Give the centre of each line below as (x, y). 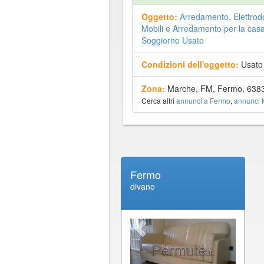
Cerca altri (159, 100)
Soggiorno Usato (172, 40)
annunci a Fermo (203, 100)
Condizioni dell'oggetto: (190, 64)
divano (142, 186)
